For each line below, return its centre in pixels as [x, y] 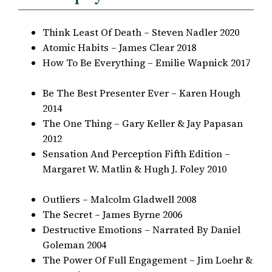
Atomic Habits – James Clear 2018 [120, 47]
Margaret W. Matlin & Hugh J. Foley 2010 [148, 169]
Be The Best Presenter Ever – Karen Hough [142, 93]
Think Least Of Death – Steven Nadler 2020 [141, 32]
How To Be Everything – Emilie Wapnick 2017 [147, 63]
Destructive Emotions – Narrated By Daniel [142, 229]
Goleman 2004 [75, 245]
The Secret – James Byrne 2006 [113, 214]
